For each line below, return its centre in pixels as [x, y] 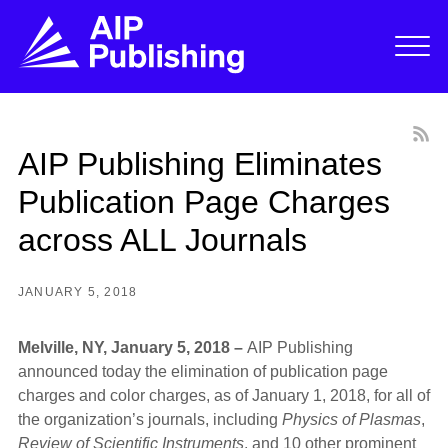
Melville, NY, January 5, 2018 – [132, 348]
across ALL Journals [162, 239]
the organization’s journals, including [149, 420]
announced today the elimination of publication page [202, 372]
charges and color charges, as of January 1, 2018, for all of [223, 396]
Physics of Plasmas [351, 420]
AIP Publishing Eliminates [199, 163]
